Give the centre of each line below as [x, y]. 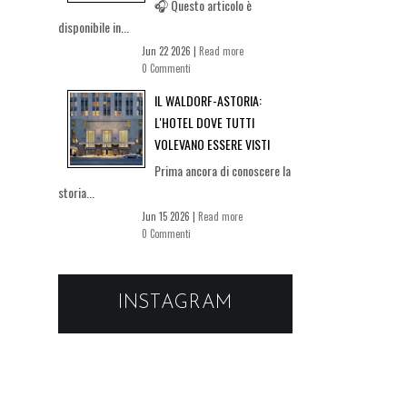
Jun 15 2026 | [170, 216]
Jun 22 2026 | [170, 50]
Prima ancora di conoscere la [223, 170]
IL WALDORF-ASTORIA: [208, 100]
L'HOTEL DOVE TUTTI [204, 122]
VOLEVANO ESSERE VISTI [212, 144]
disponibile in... [94, 26]
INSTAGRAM [175, 303]
